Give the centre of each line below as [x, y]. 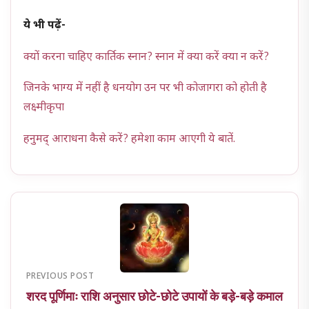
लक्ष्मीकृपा [44, 108]
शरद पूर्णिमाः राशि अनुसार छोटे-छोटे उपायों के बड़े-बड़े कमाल [154, 296]
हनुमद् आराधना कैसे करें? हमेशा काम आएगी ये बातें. [130, 139]
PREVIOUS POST [60, 276]
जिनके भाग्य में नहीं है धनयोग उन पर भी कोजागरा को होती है [146, 89]
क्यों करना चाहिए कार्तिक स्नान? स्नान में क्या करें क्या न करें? [147, 57]
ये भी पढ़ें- [45, 26]
